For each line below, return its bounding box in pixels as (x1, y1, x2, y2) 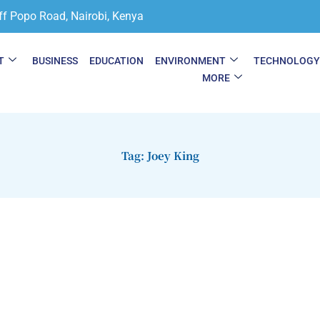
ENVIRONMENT (155, 54, 226, 66)
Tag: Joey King (121, 148, 199, 164)
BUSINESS (32, 54, 79, 66)
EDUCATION (89, 54, 144, 66)
